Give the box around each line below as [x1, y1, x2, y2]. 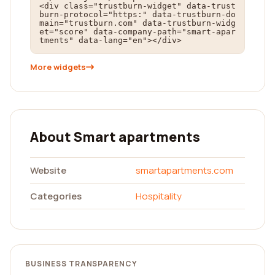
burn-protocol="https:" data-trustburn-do [39, 10, 236, 19]
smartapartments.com [136, 164, 233, 177]
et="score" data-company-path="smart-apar [39, 27, 236, 36]
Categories [30, 190, 82, 203]
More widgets [30, 61, 86, 72]
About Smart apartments [30, 128, 200, 146]
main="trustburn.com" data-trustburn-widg [39, 18, 236, 28]
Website [30, 164, 66, 177]
